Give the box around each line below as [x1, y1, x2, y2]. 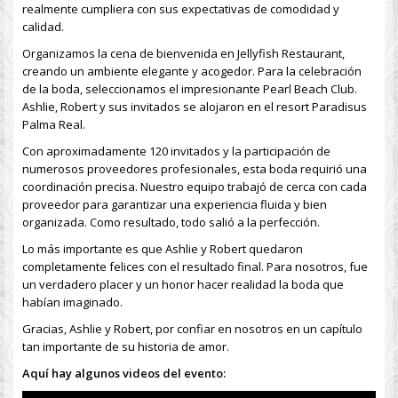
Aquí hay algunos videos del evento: [22, 365, 226, 381]
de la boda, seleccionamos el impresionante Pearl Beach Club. [22, 81, 357, 97]
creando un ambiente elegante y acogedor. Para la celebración [22, 63, 362, 79]
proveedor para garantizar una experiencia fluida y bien [22, 196, 327, 212]
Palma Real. [22, 116, 85, 132]
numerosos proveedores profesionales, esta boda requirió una [22, 161, 367, 177]
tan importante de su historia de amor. [22, 338, 229, 354]
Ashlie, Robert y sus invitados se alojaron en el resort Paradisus [22, 99, 367, 115]
